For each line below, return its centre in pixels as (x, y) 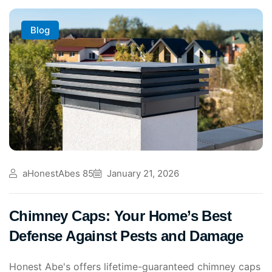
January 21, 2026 (142, 174)
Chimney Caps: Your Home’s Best (120, 216)
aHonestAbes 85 (57, 174)
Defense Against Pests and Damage (126, 236)
